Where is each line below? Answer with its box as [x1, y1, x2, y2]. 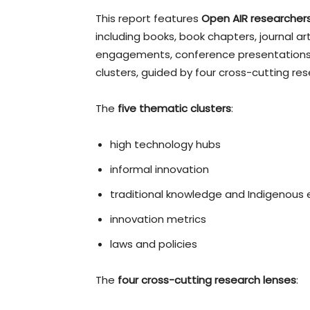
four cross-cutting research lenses [118, 272, 296, 287]
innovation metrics [110, 211, 206, 226]
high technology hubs [110, 136, 221, 152]
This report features [95, 10, 201, 26]
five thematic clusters [118, 100, 231, 116]
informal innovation [110, 161, 209, 176]
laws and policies [110, 236, 197, 251]
